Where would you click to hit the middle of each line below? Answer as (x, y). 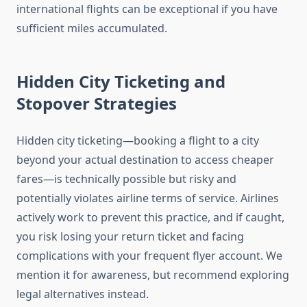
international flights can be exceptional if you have (147, 9)
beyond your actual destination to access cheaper (145, 160)
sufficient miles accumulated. (92, 28)
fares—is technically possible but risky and (126, 179)
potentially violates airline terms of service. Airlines (148, 198)
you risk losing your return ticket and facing (130, 237)
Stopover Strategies (97, 103)
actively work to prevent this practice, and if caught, (150, 218)
